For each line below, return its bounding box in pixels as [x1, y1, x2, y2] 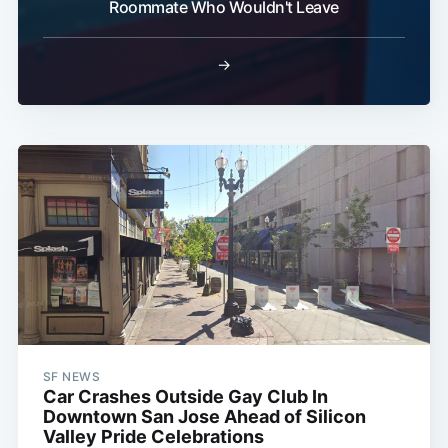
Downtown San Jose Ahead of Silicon [42, 405, 366, 427]
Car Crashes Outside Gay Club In [42, 385, 328, 407]
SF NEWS [42, 368, 101, 384]
